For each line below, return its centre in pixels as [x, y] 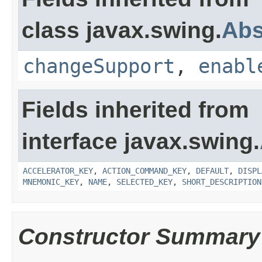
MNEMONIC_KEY [51, 182]
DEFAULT [212, 170]
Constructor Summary [139, 236]
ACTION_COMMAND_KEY [144, 170]
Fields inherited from [135, 109]
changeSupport [99, 66]
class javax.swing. [122, 30]
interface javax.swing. [141, 141]
